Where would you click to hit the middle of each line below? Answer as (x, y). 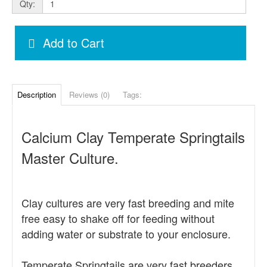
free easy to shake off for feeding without (118, 218)
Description (37, 94)
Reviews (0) (89, 94)
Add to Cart (73, 43)
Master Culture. (70, 158)
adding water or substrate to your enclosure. (126, 234)
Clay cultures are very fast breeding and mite (128, 203)
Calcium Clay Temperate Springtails (133, 137)
